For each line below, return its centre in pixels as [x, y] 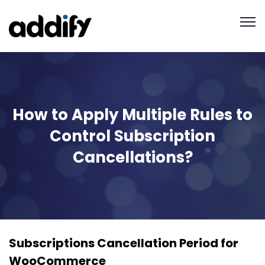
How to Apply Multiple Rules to [132, 114]
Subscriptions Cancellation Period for [124, 243]
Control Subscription [132, 136]
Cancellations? [132, 157]
